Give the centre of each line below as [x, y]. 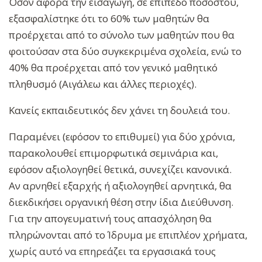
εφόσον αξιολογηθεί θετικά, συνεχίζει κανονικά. [120, 170]
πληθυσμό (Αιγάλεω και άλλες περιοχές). [103, 84]
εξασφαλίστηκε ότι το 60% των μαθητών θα [109, 19]
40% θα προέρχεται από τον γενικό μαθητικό [113, 68]
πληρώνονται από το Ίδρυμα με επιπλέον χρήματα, [128, 235]
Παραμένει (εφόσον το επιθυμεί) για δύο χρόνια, [122, 137]
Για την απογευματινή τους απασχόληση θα [110, 219]
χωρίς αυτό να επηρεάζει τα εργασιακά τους [112, 251]
